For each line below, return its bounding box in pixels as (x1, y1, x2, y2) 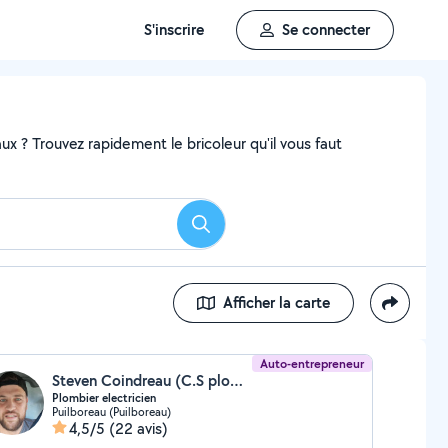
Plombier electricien (51, 390, 156, 406)
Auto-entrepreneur (260, 355, 365, 372)
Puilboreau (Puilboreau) (51, 404, 171, 419)
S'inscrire (144, 19, 204, 40)
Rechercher (199, 219, 275, 241)
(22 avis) (108, 418, 168, 439)
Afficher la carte (223, 292, 330, 313)
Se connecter (282, 19, 370, 40)
